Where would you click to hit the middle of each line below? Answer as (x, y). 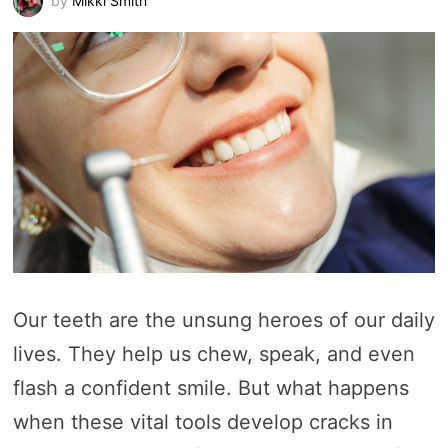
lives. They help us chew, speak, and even (213, 354)
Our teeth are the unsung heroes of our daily (223, 320)
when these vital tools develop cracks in (202, 422)
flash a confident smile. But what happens (210, 388)
